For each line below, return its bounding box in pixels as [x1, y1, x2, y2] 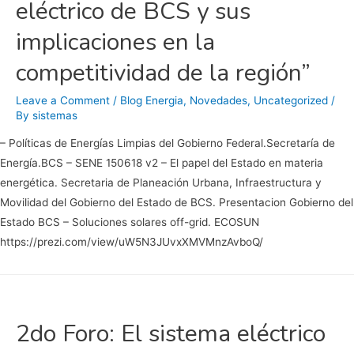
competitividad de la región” [16, 56, 311, 89]
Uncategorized [254, 93, 328, 107]
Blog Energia [120, 93, 183, 107]
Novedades [190, 93, 247, 107]
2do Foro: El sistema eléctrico [16, 318, 326, 351]
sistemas [32, 108, 77, 122]
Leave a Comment [16, 93, 110, 107]
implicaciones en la [16, 25, 215, 58]
